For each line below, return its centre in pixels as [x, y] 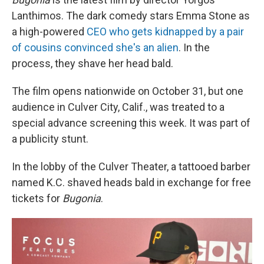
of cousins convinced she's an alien [95, 47]
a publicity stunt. [50, 139]
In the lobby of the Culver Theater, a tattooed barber [131, 166]
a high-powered [49, 32]
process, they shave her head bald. [93, 63]
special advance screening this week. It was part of [131, 123]
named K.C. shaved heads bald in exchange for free [131, 182]
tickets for [37, 198]
